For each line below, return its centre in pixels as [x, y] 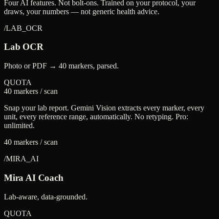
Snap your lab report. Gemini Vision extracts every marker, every [104, 108]
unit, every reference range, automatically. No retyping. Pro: [96, 117]
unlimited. [19, 126]
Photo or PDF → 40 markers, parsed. [61, 66]
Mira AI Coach [34, 177]
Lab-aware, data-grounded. [46, 197]
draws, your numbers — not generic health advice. [82, 11]
